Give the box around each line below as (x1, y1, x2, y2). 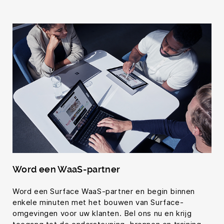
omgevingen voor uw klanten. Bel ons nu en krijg (12, 208, 192, 218)
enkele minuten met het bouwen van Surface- (12, 197, 184, 207)
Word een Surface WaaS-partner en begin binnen (12, 186, 195, 196)
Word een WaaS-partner (12, 164, 120, 175)
